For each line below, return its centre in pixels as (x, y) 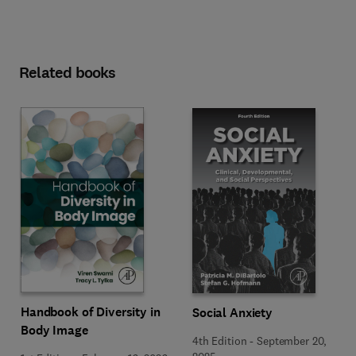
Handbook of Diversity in (91, 311)
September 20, (292, 341)
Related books (68, 73)
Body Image (54, 330)
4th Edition (220, 341)
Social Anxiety (233, 313)
